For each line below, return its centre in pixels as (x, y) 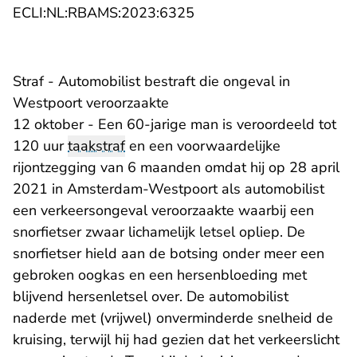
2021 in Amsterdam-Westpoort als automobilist (169, 189)
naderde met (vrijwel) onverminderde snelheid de (173, 318)
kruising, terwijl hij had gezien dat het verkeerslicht (176, 340)
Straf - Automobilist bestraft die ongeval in (151, 82)
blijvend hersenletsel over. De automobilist (151, 297)
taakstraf (96, 146)
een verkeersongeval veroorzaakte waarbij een (163, 211)
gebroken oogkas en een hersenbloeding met (160, 275)
